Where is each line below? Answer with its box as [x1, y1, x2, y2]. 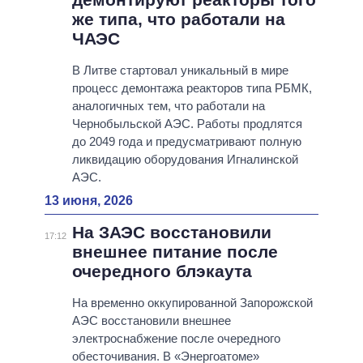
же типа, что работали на [71, 10, 285, 29]
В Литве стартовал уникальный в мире [71, 63, 288, 78]
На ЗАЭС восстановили [71, 223, 271, 242]
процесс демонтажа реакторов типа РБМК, [71, 81, 312, 96]
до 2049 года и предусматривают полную [71, 135, 301, 149]
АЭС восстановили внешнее [71, 314, 231, 328]
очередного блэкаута [71, 262, 252, 281]
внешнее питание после [71, 242, 278, 262]
